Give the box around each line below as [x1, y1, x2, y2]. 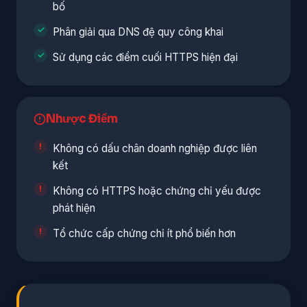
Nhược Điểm [46, 111, 118, 126]
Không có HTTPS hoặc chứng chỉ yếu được [53, 184, 261, 197]
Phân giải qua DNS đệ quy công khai [53, 25, 223, 38]
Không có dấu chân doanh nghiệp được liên [53, 141, 257, 155]
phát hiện [53, 201, 95, 214]
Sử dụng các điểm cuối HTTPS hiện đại [53, 50, 238, 64]
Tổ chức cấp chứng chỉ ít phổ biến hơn [53, 226, 236, 240]
